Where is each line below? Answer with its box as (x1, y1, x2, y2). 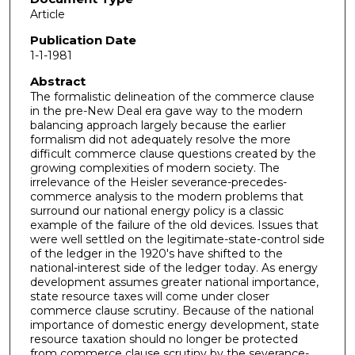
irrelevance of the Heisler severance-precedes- (29, 174, 287, 189)
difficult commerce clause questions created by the (29, 146, 316, 161)
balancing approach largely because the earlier (29, 117, 286, 132)
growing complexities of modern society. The (29, 160, 280, 175)
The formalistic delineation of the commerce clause (29, 89, 315, 104)
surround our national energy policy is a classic (29, 203, 284, 218)
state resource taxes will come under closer (29, 288, 269, 303)
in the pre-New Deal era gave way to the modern (29, 103, 303, 118)
